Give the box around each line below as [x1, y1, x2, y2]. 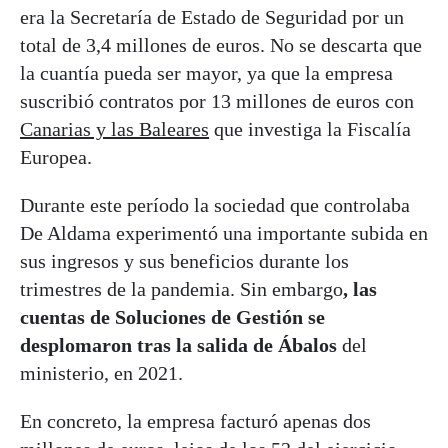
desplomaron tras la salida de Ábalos [20, 333, 337, 356]
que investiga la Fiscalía [209, 117, 411, 140]
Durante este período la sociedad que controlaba [20, 193, 410, 216]
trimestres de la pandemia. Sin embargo [20, 277, 343, 300]
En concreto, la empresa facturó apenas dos [20, 409, 371, 432]
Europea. [20, 145, 92, 168]
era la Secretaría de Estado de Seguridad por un [20, 5, 404, 28]
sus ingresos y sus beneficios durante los [20, 249, 349, 272]
